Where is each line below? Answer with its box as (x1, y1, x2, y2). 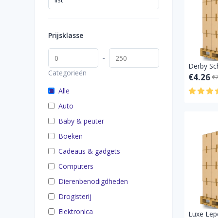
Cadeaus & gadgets (58, 146, 120, 156)
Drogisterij (58, 192, 91, 201)
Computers (58, 162, 93, 171)
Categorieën (48, 68, 87, 77)
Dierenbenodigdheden (58, 177, 128, 186)
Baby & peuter (58, 116, 104, 126)
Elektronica (58, 207, 93, 216)
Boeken (58, 131, 83, 141)
